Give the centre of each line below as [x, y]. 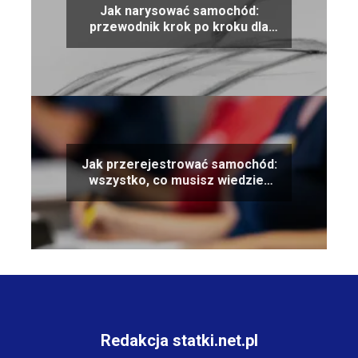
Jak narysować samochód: [179, 11]
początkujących [179, 43]
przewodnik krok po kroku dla [179, 27]
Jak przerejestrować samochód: [179, 165]
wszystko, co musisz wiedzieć [179, 181]
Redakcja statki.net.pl [179, 340]
